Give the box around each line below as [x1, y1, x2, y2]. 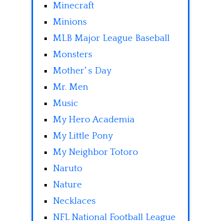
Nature [53, 180, 82, 190]
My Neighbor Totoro [53, 147, 138, 158]
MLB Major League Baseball [53, 33, 170, 44]
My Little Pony [53, 131, 113, 142]
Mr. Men [53, 82, 88, 93]
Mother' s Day [53, 66, 111, 76]
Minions [53, 17, 87, 28]
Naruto [53, 163, 82, 174]
